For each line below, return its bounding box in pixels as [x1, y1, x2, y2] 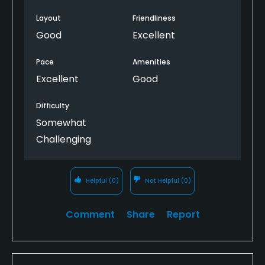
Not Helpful [143, 176, 182, 185]
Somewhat [36, 115, 86, 130]
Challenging [36, 132, 91, 146]
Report [166, 207, 200, 221]
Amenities [132, 56, 170, 67]
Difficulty [36, 100, 69, 111]
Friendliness [132, 12, 176, 23]
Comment [65, 207, 115, 221]
